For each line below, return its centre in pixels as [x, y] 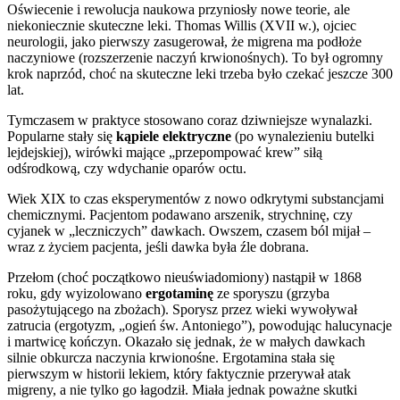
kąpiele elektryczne [174, 137]
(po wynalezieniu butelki [303, 137]
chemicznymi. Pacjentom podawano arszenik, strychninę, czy [180, 215]
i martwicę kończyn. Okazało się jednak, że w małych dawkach [186, 342]
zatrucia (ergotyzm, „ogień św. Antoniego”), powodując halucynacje [200, 326]
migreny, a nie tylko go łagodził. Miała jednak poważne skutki [182, 390]
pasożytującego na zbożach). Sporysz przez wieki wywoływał [182, 310]
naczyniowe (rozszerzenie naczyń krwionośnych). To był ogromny [195, 58]
